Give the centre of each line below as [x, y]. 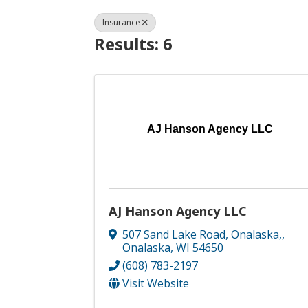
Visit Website [156, 284]
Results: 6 [133, 43]
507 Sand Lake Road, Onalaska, [202, 235]
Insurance [121, 22]
